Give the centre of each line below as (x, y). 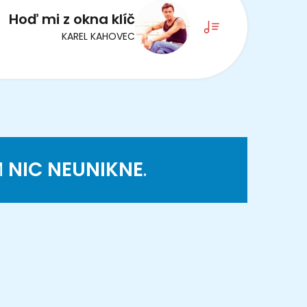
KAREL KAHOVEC (98, 37)
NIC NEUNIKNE (76, 169)
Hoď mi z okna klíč (72, 20)
